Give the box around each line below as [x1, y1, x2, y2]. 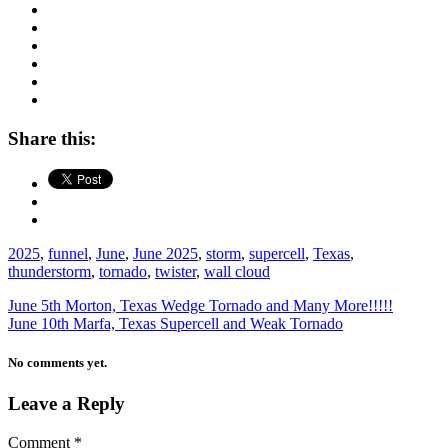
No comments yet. [8, 355, 107, 371]
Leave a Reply [8, 393, 125, 415]
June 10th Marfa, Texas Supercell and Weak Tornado [8, 314, 343, 332]
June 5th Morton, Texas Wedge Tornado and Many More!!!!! [8, 296, 393, 314]
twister [155, 262, 196, 280]
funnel [48, 244, 88, 262]
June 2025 [133, 244, 198, 262]
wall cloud [204, 262, 270, 280]
